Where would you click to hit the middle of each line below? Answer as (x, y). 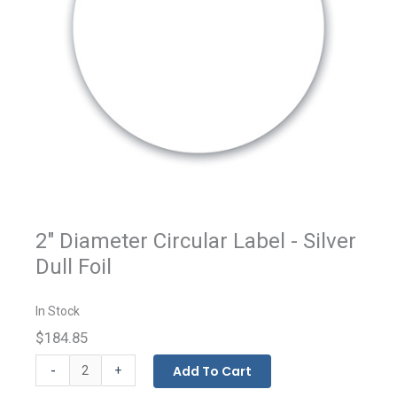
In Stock (58, 311)
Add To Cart (212, 371)
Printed (55, 382)
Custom (57, 363)
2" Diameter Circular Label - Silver (196, 241)
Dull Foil (74, 266)
